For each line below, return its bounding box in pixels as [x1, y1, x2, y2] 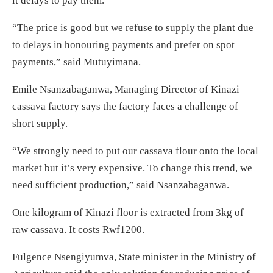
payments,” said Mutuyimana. [12, 55, 141, 68]
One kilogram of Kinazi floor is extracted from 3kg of [12, 206, 244, 218]
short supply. [12, 117, 68, 129]
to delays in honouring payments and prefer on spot [12, 38, 235, 51]
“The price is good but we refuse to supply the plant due [12, 21, 253, 34]
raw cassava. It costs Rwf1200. [12, 223, 144, 235]
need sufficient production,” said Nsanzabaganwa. [12, 179, 229, 191]
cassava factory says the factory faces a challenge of [12, 100, 238, 112]
